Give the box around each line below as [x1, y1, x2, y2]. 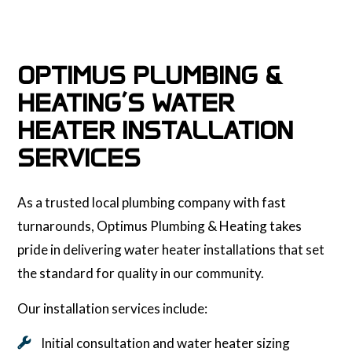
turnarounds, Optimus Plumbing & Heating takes [17, 217, 302, 234]
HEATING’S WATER [17, 86, 235, 118]
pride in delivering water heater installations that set [17, 240, 325, 258]
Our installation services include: [17, 299, 208, 317]
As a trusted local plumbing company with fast [17, 193, 287, 211]
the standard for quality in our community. [17, 264, 265, 281]
